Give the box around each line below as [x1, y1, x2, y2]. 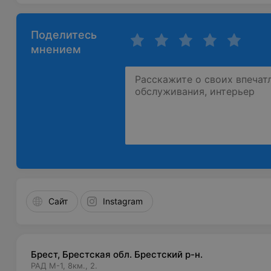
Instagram [103, 196, 143, 206]
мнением [31, 43, 82, 56]
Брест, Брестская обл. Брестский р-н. [31, 249, 203, 260]
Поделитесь [31, 28, 97, 41]
